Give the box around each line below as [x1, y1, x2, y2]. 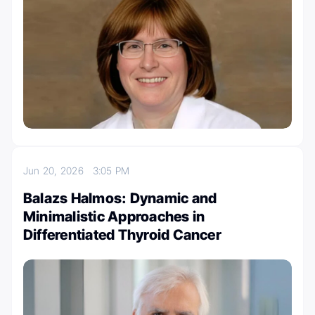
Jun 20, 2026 [23, 165, 93, 177]
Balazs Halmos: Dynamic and [23, 190, 217, 207]
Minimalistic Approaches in [23, 208, 205, 226]
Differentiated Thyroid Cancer [23, 226, 221, 244]
